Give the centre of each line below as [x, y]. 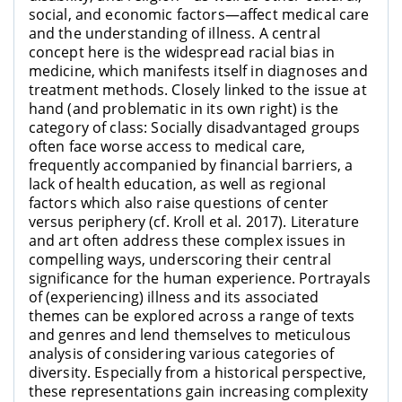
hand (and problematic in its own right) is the [184, 109]
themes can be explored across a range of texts [192, 316]
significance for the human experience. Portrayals [199, 279]
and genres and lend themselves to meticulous [189, 335]
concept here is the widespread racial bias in [182, 52]
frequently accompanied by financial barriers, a [191, 166]
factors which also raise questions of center [178, 203]
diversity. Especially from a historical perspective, [197, 373]
